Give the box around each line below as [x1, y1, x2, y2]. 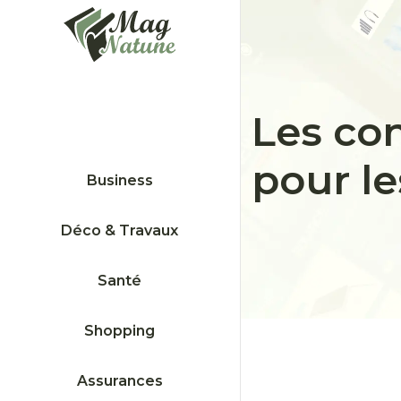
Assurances [76, 371, 163, 389]
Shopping [84, 321, 156, 339]
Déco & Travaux [61, 221, 179, 239]
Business [86, 171, 153, 189]
